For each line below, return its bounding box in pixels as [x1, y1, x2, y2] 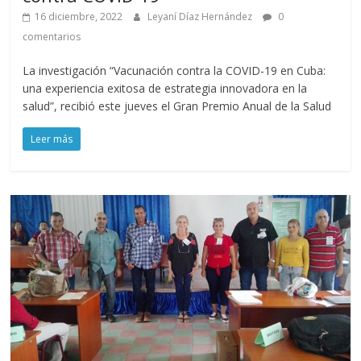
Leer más [31, 132, 73, 147]
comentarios [23, 30, 81, 44]
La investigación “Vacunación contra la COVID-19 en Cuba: [23, 63, 326, 79]
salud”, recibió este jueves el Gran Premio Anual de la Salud [23, 98, 332, 114]
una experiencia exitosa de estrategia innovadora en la [23, 81, 308, 97]
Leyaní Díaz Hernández [147, 10, 255, 24]
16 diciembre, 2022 [35, 10, 123, 24]
